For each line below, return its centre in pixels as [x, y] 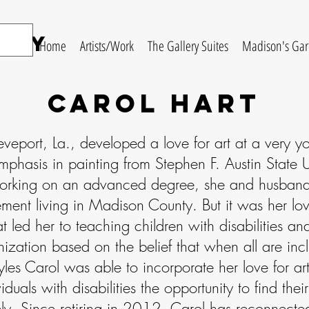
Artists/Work [107, 46]
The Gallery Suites [188, 46]
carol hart [154, 103]
